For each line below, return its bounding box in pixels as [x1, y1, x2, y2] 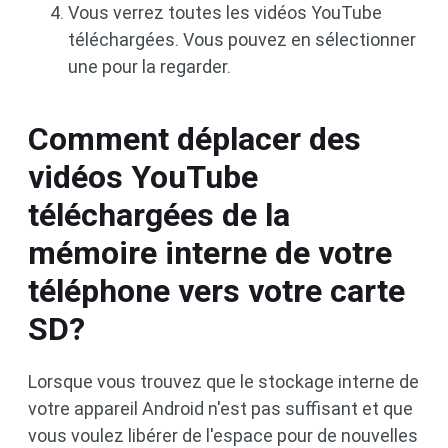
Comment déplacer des [28, 120, 361, 159]
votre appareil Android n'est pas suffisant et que [28, 398, 413, 420]
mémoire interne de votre [28, 234, 392, 273]
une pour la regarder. [68, 56, 231, 78]
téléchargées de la [28, 196, 290, 235]
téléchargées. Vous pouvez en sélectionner [68, 29, 416, 51]
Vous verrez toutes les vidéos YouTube [68, 2, 382, 24]
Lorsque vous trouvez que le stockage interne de [28, 371, 419, 393]
